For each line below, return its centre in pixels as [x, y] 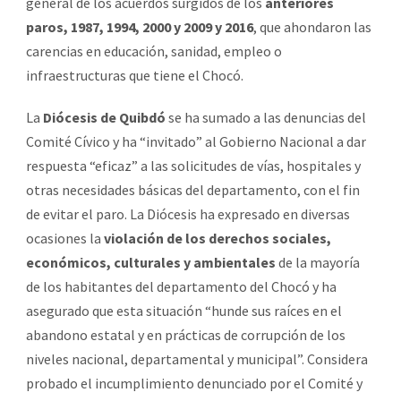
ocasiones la [65, 238]
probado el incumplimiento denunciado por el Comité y [194, 383]
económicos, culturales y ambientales [151, 262]
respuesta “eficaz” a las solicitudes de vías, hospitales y [193, 165]
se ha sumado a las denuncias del [266, 117]
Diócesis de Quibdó [104, 117]
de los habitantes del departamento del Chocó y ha [181, 286]
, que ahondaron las [312, 26]
